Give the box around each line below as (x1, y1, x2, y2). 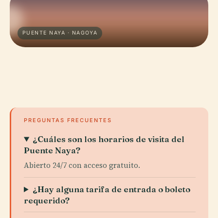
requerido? (24, 195, 70, 205)
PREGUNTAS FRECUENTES (24, 117, 112, 124)
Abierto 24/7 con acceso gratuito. (24, 160, 140, 170)
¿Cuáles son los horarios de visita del (33, 134, 185, 144)
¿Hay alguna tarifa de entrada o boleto (33, 184, 191, 194)
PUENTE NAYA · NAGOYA (22, 30, 98, 36)
